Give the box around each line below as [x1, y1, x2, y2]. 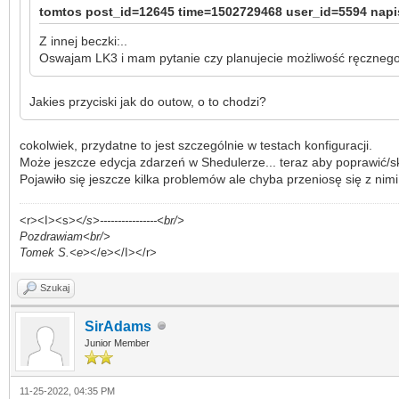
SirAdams [85, 318, 151, 334]
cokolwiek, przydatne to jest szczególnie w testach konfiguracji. [20, 137, 372, 152]
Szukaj [40, 281, 69, 293]
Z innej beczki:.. [39, 33, 127, 48]
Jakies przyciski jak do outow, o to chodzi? [29, 94, 266, 109]
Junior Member [85, 337, 150, 348]
